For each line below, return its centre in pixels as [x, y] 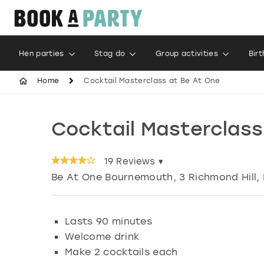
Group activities [187, 54]
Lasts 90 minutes [109, 221]
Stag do [110, 54]
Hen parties [42, 54]
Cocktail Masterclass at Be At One [152, 81]
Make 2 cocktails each [121, 252]
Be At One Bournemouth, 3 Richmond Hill [154, 177]
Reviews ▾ [138, 161]
